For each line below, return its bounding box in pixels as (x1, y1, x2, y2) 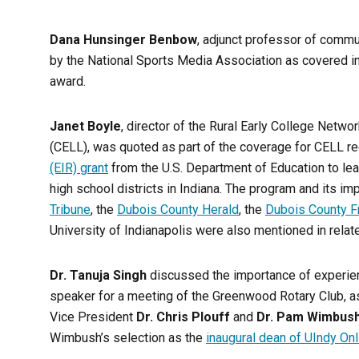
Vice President (50, 309, 136, 325)
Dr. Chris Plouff (136, 309, 230, 325)
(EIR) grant (50, 160, 108, 176)
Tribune (50, 202, 91, 218)
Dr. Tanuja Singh (50, 268, 147, 284)
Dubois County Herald (117, 202, 239, 218)
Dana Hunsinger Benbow (50, 32, 197, 48)
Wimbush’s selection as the (50, 330, 206, 346)
